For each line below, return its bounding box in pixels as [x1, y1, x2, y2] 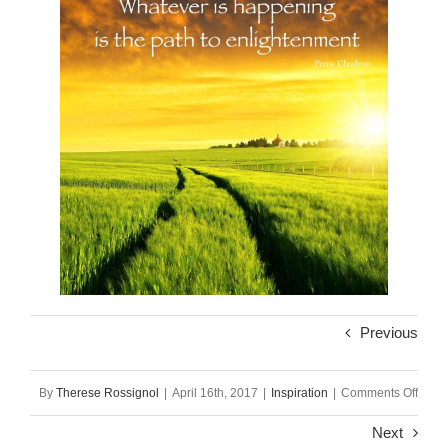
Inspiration [271, 385, 328, 400]
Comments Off [341, 385, 418, 400]
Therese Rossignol [56, 385, 159, 400]
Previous [360, 323, 418, 341]
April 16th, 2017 [172, 385, 258, 400]
